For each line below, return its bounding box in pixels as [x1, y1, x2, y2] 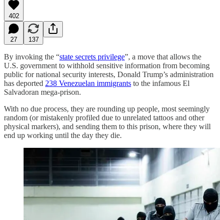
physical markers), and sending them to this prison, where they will [4, 122, 211, 131]
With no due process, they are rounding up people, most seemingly [4, 104, 210, 113]
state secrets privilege [59, 52, 125, 61]
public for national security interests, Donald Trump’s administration [4, 70, 214, 79]
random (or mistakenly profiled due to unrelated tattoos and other [4, 113, 204, 122]
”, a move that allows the [125, 52, 201, 61]
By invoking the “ [4, 52, 59, 61]
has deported [4, 79, 45, 87]
